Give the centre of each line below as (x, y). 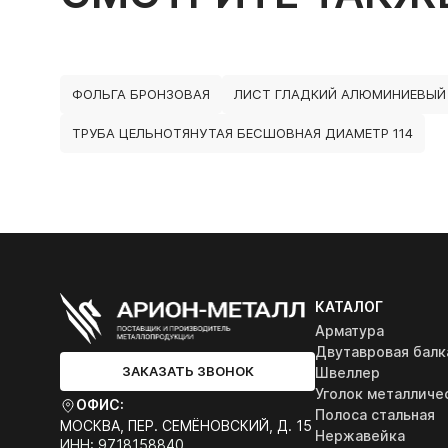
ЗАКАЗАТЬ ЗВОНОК (187, 370)
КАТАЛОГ (349, 306)
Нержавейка (360, 435)
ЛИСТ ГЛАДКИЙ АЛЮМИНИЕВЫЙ (340, 94)
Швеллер (347, 372)
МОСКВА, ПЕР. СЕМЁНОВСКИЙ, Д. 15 (186, 425)
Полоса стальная (375, 414)
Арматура (349, 330)
